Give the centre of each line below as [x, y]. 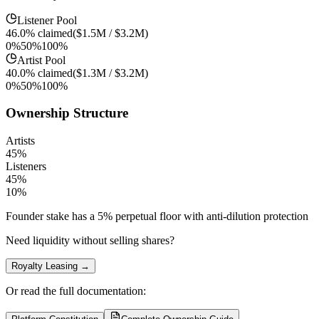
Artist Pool [41, 60]
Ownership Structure [67, 113]
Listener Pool [47, 20]
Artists [20, 140]
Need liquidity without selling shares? [90, 240]
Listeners [26, 166]
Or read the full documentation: [76, 291]
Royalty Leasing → [51, 266]
